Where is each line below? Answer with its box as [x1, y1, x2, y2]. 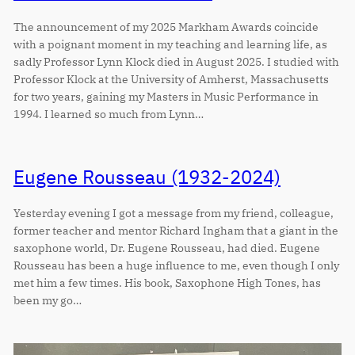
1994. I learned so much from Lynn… [13, 105, 204, 121]
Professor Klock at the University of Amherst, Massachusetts [13, 71, 329, 86]
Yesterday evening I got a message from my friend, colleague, [13, 204, 334, 220]
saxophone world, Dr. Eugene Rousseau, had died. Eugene [13, 239, 320, 255]
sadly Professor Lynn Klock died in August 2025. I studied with [13, 53, 339, 69]
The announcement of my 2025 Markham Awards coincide [13, 18, 319, 34]
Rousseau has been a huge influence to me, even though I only [13, 257, 339, 273]
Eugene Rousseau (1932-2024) [13, 165, 281, 190]
